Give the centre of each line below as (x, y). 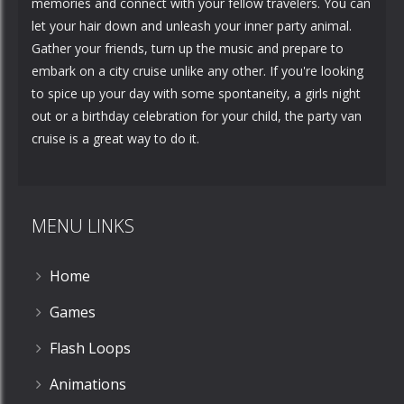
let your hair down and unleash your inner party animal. (192, 26)
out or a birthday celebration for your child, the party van (197, 116)
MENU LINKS (83, 226)
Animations (88, 384)
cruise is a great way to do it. (115, 138)
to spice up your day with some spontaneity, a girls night (196, 93)
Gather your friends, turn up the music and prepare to (188, 48)
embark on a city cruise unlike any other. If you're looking (197, 71)
